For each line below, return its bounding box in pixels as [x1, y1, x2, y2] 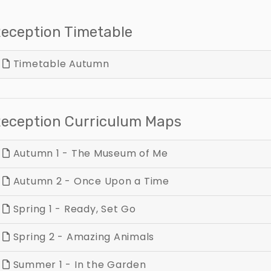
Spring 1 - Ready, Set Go [10, 202, 136, 217]
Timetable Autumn [10, 57, 109, 71]
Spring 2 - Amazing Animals [10, 230, 154, 244]
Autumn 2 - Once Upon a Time [10, 174, 169, 189]
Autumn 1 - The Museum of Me [10, 146, 168, 161]
